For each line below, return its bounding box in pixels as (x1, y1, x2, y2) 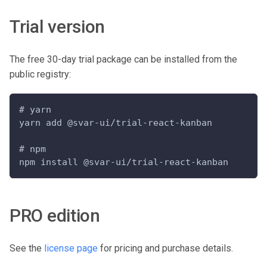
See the (10, 243, 44, 254)
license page (44, 243, 98, 254)
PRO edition (10, 205, 100, 226)
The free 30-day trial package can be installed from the (10, 54, 237, 66)
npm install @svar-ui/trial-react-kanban (19, 157, 228, 168)
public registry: (10, 69, 71, 80)
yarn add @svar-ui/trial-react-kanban (19, 117, 212, 129)
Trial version (10, 16, 105, 38)
